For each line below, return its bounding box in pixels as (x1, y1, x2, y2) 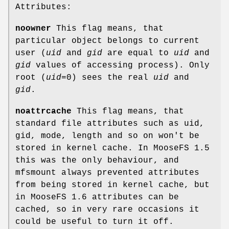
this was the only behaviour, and (15, 155, 179, 165)
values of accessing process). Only (31, 60, 210, 70)
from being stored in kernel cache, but (15, 180, 210, 190)
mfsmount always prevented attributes (15, 168, 199, 177)
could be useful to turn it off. (15, 217, 174, 226)
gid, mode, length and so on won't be (15, 131, 199, 141)
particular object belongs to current (15, 36, 199, 45)
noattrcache (15, 106, 72, 116)
